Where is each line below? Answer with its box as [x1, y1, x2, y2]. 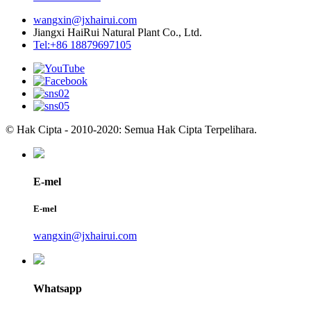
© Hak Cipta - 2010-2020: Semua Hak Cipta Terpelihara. [6, 123, 257, 135]
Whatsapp [33, 282, 82, 294]
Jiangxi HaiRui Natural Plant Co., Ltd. [33, 26, 202, 38]
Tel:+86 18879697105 [33, 38, 131, 51]
